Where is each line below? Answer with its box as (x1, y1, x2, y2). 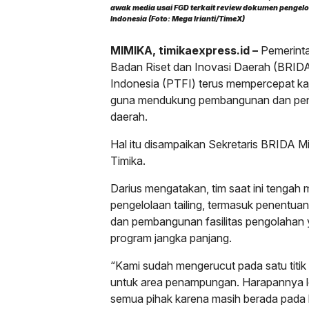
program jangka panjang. (110, 231, 232, 245)
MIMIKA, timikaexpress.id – (110, 43, 258, 57)
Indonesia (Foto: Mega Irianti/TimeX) (110, 14, 245, 24)
